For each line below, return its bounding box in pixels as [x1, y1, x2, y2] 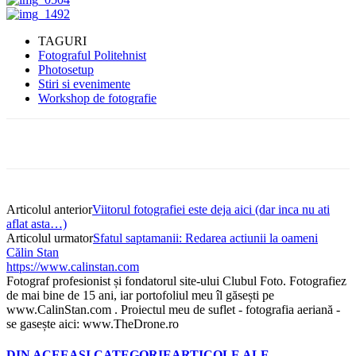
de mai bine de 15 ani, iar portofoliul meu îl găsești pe [6, 288, 274, 303]
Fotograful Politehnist [38, 48, 146, 63]
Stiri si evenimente [38, 77, 130, 91]
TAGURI [38, 34, 87, 48]
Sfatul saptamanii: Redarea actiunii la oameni [93, 231, 318, 246]
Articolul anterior [6, 203, 92, 217]
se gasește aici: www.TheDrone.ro [6, 317, 179, 331]
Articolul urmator [6, 231, 93, 246]
